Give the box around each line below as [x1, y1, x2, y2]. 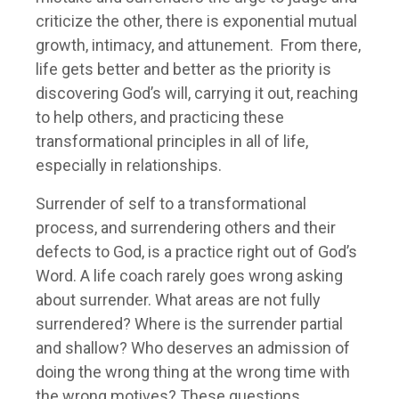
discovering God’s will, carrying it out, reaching [36, 84, 358, 103]
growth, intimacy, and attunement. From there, [36, 36, 361, 55]
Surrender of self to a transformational [36, 194, 306, 214]
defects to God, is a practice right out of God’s [36, 242, 357, 262]
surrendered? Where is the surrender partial [36, 314, 343, 334]
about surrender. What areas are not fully [36, 290, 321, 310]
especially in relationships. [36, 156, 222, 175]
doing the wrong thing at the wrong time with [36, 362, 350, 382]
